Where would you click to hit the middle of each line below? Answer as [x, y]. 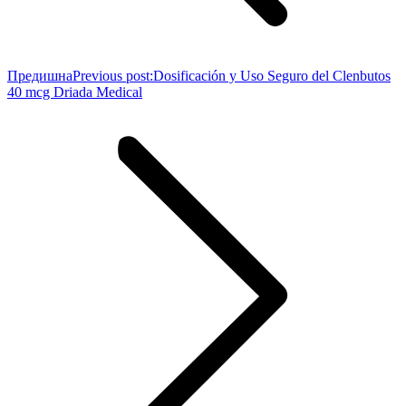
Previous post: [113, 76]
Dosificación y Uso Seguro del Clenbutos [272, 76]
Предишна [40, 76]
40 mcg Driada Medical [75, 92]
